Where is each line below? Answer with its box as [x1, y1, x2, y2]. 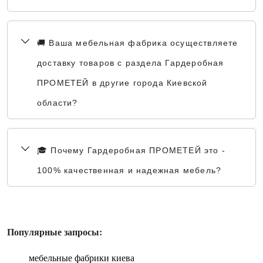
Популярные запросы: [7, 225, 102, 238]
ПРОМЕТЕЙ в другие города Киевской [37, 78, 208, 87]
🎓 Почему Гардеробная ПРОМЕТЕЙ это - [37, 146, 226, 155]
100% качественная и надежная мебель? [37, 166, 222, 175]
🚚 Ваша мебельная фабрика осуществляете [37, 38, 238, 48]
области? [37, 98, 78, 107]
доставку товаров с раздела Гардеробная [37, 58, 224, 68]
